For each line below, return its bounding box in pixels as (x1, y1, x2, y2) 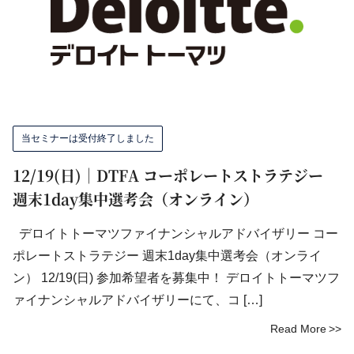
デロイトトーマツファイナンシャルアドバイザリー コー (13, 227, 338, 240)
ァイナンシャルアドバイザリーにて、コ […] (13, 293, 262, 307)
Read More (270, 322, 326, 335)
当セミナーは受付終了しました (21, 133, 154, 144)
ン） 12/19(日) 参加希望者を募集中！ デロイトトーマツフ (13, 271, 340, 284)
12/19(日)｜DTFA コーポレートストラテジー (13, 164, 323, 186)
